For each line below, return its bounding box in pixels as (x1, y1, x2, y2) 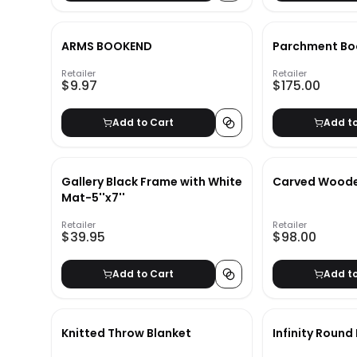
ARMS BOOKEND (61, 38, 152, 55)
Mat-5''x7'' (61, 190, 125, 206)
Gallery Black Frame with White (61, 174, 242, 190)
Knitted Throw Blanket (61, 325, 191, 342)
